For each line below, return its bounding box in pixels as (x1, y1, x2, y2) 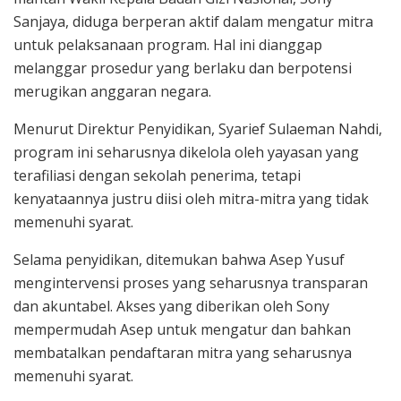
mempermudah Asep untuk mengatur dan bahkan (13, 320, 351, 340)
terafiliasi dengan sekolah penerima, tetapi (13, 166, 301, 186)
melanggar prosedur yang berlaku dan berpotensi (13, 58, 352, 79)
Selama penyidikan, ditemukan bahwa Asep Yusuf (13, 250, 345, 270)
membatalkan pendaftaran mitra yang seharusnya (13, 343, 352, 363)
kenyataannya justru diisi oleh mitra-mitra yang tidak (13, 189, 369, 209)
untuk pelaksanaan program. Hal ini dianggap (13, 35, 322, 55)
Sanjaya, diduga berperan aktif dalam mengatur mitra (13, 12, 373, 32)
